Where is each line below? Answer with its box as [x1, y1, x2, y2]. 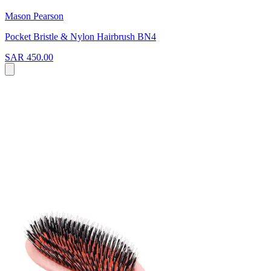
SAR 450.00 [5, 52, 53, 63]
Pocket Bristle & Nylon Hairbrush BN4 [5, 31, 156, 42]
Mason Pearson [5, 11, 64, 22]
